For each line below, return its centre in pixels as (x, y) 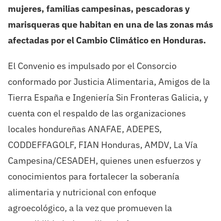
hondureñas (62, 129)
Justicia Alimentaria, (115, 82)
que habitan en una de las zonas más (137, 25)
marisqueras (34, 25)
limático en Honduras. (161, 40)
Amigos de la (184, 82)
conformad (29, 82)
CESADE (73, 161)
